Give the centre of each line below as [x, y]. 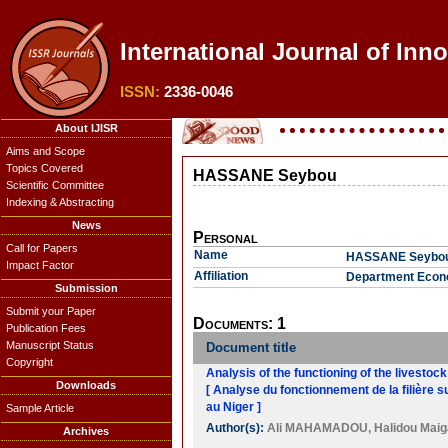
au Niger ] [233, 407]
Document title [251, 347]
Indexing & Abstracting [60, 202]
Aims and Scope [45, 151]
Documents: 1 [239, 323]
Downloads [86, 385]
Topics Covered [44, 168]
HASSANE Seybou [265, 175]
